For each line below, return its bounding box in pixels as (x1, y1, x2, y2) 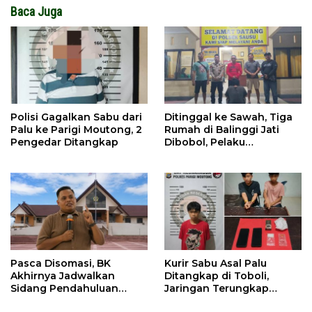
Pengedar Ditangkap (10, 135, 118, 148)
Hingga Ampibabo (164, 294, 258, 307)
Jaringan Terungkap (164, 281, 269, 295)
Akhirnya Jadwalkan (10, 269, 115, 282)
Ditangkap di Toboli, (164, 269, 269, 282)
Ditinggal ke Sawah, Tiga (164, 110, 292, 123)
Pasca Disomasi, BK (10, 256, 111, 270)
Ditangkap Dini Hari (164, 148, 265, 161)
